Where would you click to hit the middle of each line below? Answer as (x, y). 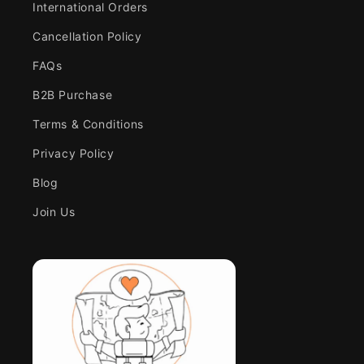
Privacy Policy (74, 154)
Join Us (54, 212)
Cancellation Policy (87, 37)
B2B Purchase (73, 95)
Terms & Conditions (88, 124)
